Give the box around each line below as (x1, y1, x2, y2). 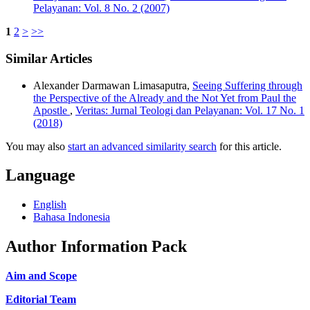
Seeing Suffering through (192, 79, 302, 91)
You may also (6, 140, 68, 152)
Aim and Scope (6, 270, 77, 282)
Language (6, 166, 75, 185)
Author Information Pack (6, 237, 187, 256)
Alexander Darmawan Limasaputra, (33, 79, 192, 91)
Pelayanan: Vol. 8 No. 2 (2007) (33, 2, 170, 15)
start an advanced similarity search (68, 140, 217, 152)
